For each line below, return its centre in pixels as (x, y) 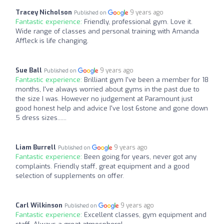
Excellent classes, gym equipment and (145, 214)
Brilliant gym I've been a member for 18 (146, 79)
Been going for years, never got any (140, 156)
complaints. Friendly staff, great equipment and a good (102, 166)
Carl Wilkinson (39, 205)
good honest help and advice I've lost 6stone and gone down (112, 108)
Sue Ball (29, 70)
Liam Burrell (36, 147)
